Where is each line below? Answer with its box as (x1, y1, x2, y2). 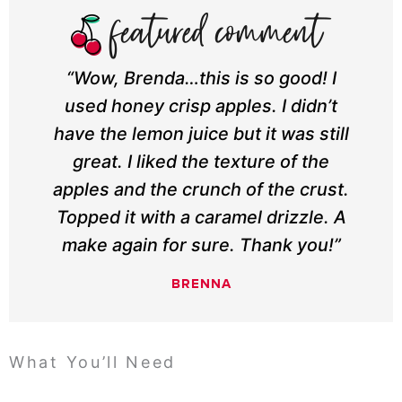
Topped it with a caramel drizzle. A (56, 206, 346, 229)
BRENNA (170, 275, 232, 293)
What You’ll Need (9, 353, 177, 372)
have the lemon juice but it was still (53, 123, 349, 145)
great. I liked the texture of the (73, 151, 329, 173)
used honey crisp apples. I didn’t (65, 95, 337, 118)
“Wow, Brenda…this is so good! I (66, 67, 336, 90)
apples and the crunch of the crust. (53, 179, 349, 201)
